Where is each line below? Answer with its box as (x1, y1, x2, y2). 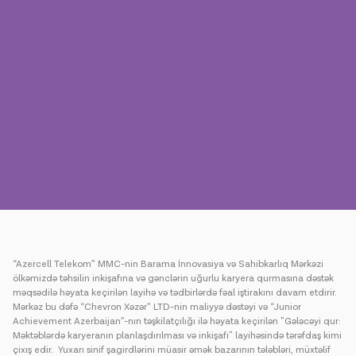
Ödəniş (48, 151, 80, 164)
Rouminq (157, 151, 199, 164)
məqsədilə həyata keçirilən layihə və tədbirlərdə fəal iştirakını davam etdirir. (13, 287, 337, 299)
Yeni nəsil (271, 153, 311, 165)
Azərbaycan (259, 199, 315, 212)
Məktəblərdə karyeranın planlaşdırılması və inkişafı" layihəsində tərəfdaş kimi (13, 330, 342, 342)
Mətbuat (13, 31, 60, 46)
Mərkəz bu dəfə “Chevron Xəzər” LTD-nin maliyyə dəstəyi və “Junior (13, 301, 301, 313)
